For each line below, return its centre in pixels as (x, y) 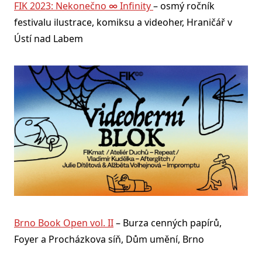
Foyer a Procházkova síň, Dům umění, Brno (109, 239)
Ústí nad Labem (49, 38)
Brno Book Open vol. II (64, 223)
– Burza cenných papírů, (168, 223)
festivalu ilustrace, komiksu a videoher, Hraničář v (123, 22)
